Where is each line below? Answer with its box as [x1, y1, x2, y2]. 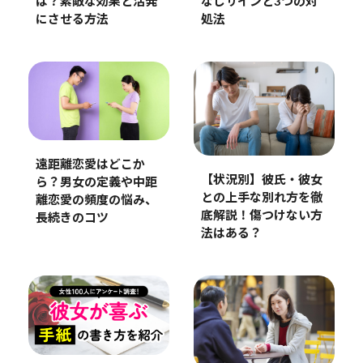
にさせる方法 [35, 14, 109, 27]
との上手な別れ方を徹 [200, 192, 322, 205]
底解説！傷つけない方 [200, 210, 322, 223]
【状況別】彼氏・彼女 [200, 174, 322, 187]
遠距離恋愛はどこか [35, 158, 145, 171]
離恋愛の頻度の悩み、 [35, 194, 157, 207]
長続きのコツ [35, 211, 109, 224]
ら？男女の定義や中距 [35, 176, 157, 189]
